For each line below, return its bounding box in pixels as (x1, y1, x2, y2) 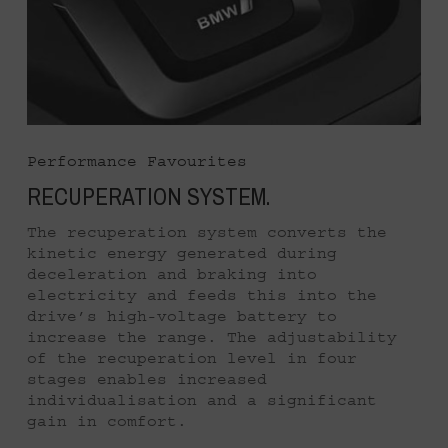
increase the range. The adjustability (27, 327, 397, 346)
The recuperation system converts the (27, 222, 387, 241)
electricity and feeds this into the (27, 285, 377, 304)
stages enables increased (27, 369, 267, 388)
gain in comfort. (27, 411, 187, 430)
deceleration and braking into (27, 264, 317, 283)
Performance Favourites (27, 152, 247, 170)
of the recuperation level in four (27, 348, 357, 367)
